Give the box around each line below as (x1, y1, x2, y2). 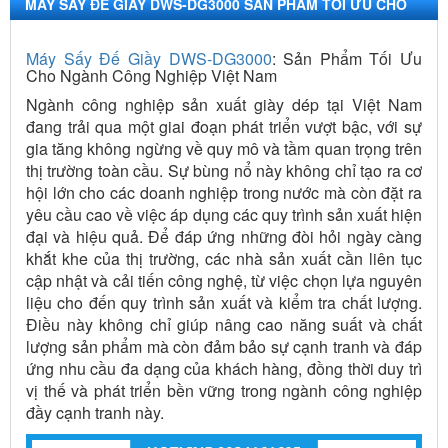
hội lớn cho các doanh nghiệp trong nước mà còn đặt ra (26, 180, 422, 204)
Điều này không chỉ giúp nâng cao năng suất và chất (26, 312, 422, 336)
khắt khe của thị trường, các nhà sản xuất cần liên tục (26, 246, 422, 270)
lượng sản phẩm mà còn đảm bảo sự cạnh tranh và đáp (26, 334, 422, 358)
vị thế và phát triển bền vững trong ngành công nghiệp (26, 378, 422, 402)
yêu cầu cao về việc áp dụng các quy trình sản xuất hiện (26, 202, 422, 226)
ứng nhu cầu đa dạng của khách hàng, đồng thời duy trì (26, 356, 422, 380)
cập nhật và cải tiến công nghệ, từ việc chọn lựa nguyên (26, 268, 422, 292)
